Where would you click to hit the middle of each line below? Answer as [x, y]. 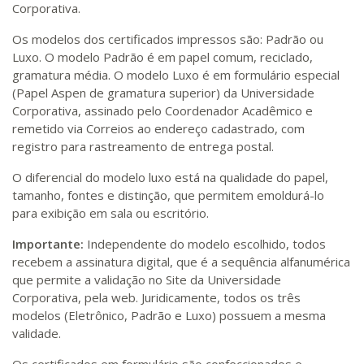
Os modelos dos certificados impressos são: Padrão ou [168, 39]
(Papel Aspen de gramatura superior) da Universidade [163, 93]
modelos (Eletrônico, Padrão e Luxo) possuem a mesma [169, 315]
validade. [37, 333]
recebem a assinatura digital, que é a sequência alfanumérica [181, 262]
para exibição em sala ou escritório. [110, 213]
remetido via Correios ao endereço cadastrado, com [158, 128]
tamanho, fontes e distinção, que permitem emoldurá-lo [168, 195]
